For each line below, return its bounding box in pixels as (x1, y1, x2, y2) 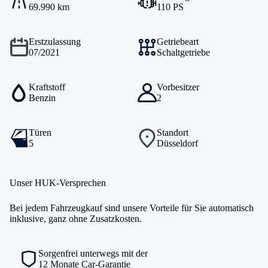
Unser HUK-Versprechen (10, 177, 106, 188)
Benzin (29, 92, 56, 103)
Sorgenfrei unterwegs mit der (38, 248, 148, 258)
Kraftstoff (29, 81, 65, 92)
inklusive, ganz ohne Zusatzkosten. (10, 213, 142, 224)
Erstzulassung (29, 36, 81, 47)
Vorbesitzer (157, 81, 199, 92)
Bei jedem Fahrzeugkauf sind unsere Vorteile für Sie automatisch (10, 202, 254, 213)
